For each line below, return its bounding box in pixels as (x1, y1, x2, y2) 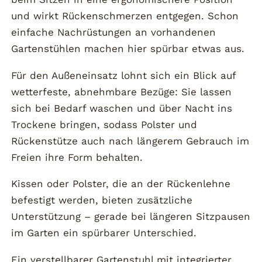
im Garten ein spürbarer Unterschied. (11, 227, 197, 239)
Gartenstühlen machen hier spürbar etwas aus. (11, 43, 245, 55)
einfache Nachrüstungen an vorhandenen (11, 26, 216, 39)
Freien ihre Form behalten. (11, 151, 143, 163)
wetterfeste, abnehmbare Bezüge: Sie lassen (11, 85, 232, 98)
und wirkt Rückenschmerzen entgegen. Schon (11, 10, 239, 22)
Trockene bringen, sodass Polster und (11, 118, 198, 130)
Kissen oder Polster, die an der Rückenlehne (11, 178, 231, 190)
